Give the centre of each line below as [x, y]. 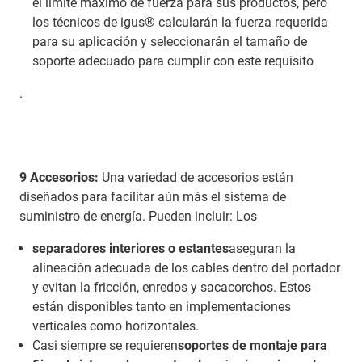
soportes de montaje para [253, 345]
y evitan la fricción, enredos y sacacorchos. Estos [172, 287]
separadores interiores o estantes [130, 248]
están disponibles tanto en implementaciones [162, 306]
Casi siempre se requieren [105, 345]
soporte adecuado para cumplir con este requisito [173, 61]
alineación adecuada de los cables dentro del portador [186, 267]
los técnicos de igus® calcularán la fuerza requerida [180, 22]
